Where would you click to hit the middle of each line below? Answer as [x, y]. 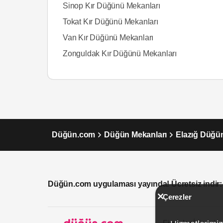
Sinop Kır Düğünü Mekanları [111, 6]
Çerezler [177, 197]
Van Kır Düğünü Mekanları [108, 38]
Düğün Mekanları [136, 135]
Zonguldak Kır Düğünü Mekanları [120, 54]
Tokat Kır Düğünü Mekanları [111, 22]
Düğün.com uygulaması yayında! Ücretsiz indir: [135, 184]
